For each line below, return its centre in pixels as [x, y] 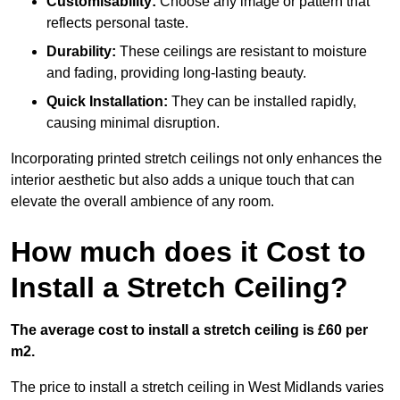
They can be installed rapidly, [262, 102]
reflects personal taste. [117, 23]
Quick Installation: [107, 102]
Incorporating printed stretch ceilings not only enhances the [196, 159]
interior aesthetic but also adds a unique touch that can [183, 180]
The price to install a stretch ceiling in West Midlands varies [197, 387]
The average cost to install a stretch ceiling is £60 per [189, 330]
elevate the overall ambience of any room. [142, 202]
